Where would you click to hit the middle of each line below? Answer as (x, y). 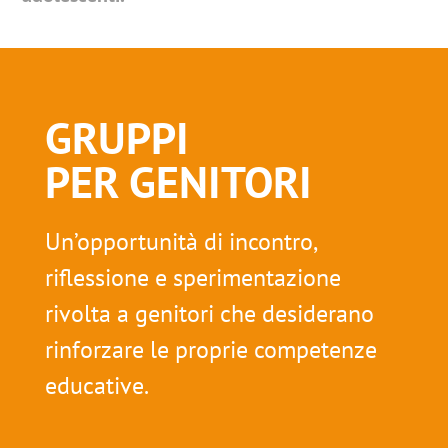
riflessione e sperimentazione (192, 277)
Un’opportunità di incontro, (180, 241)
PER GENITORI (178, 181)
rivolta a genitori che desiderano (209, 313)
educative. (96, 385)
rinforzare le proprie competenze (210, 349)
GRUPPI (116, 137)
